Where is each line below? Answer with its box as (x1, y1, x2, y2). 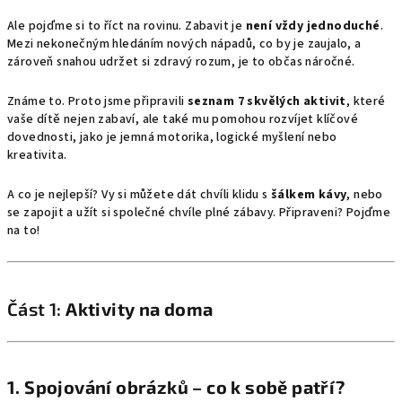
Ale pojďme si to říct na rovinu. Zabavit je (7, 17, 246, 35)
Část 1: (7, 298, 66, 319)
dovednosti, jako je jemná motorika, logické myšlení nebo (7, 128, 337, 146)
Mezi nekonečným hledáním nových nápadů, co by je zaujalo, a (7, 35, 362, 53)
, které (345, 92, 386, 110)
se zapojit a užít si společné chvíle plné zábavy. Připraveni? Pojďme (7, 204, 391, 222)
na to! (7, 222, 40, 240)
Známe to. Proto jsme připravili (7, 92, 188, 110)
